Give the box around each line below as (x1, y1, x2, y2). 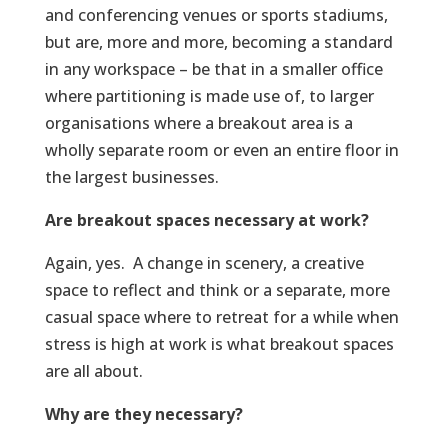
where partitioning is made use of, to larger (44, 85, 374, 108)
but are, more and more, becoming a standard (44, 31, 393, 54)
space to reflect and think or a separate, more (44, 279, 390, 302)
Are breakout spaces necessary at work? (44, 209, 369, 232)
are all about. (44, 360, 143, 383)
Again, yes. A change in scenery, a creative (44, 252, 364, 275)
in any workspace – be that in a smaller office (44, 58, 383, 81)
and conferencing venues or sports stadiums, (44, 4, 388, 27)
